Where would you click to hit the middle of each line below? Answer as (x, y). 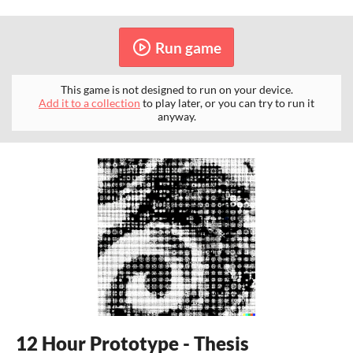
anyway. (176, 117)
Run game (188, 47)
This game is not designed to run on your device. (176, 90)
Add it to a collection (89, 103)
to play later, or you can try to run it (227, 103)
